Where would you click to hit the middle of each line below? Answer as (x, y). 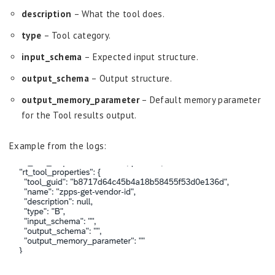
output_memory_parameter (80, 99)
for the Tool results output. (79, 115)
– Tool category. (76, 35)
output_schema (55, 78)
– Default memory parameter (200, 99)
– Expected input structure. (140, 56)
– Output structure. (130, 78)
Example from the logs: (58, 145)
